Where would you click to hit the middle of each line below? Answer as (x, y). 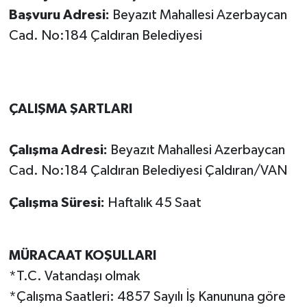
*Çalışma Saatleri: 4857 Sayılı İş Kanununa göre (147, 296)
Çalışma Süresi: (57, 202)
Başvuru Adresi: (60, 15)
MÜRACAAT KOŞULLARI (82, 255)
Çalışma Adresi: (59, 150)
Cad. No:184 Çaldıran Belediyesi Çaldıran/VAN (148, 170)
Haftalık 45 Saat (153, 202)
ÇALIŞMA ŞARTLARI (70, 109)
